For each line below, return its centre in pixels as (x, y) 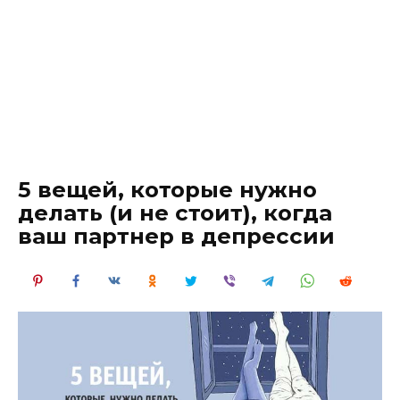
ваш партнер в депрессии (176, 236)
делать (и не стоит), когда (175, 212)
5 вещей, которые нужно (167, 189)
